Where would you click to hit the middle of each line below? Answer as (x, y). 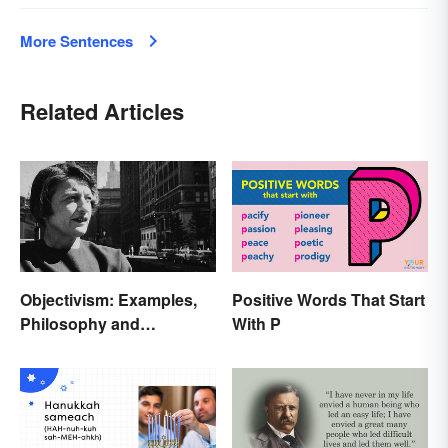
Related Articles (102, 111)
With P (256, 323)
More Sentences (76, 41)
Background (67, 347)
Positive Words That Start (328, 299)
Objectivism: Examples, (108, 299)
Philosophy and (80, 323)
